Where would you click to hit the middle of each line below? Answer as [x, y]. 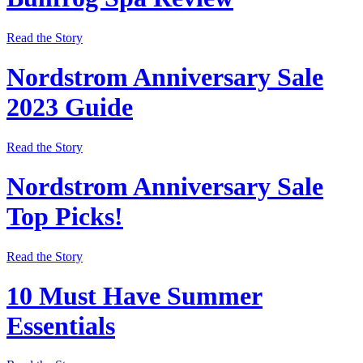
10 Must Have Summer [135, 295]
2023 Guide [70, 107]
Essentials [61, 325]
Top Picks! [65, 217]
